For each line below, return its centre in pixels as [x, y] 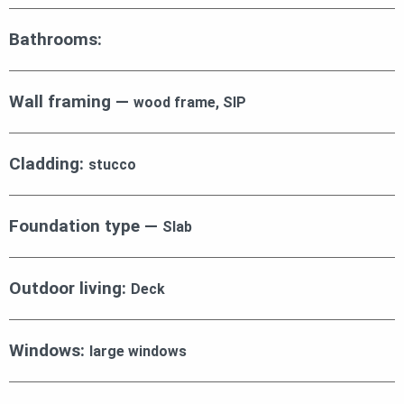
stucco [112, 165]
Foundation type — [86, 226]
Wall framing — [71, 102]
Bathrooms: [55, 40]
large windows [138, 352]
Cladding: [49, 164]
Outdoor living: [70, 289]
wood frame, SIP [190, 103]
